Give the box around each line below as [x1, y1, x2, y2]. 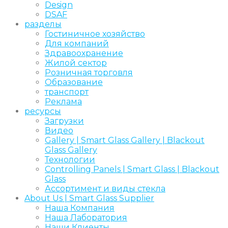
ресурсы [24, 106, 61, 116]
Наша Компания [45, 203, 115, 213]
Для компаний [45, 38, 109, 48]
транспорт [45, 87, 89, 97]
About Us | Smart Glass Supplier [24, 193, 154, 203]
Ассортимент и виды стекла [45, 183, 165, 193]
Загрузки [45, 116, 84, 126]
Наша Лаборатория [45, 212, 127, 222]
